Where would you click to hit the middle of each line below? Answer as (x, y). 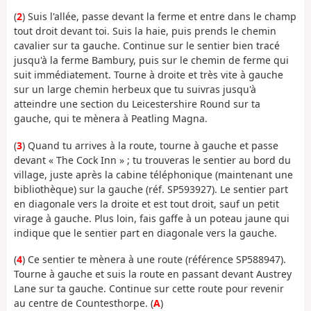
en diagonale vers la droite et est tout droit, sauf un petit (146, 203)
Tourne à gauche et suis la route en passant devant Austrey (153, 274)
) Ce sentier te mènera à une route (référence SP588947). (154, 260)
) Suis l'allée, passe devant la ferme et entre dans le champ (159, 17)
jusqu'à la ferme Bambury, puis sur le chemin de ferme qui (151, 60)
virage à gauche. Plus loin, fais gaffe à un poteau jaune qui (152, 218)
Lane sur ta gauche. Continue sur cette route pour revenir (149, 289)
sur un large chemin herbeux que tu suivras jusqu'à (135, 90)
